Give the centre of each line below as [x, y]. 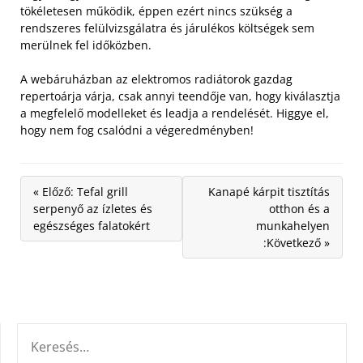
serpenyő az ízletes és [93, 208]
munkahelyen [293, 225]
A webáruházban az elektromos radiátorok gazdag [156, 79]
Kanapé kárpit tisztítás [269, 191]
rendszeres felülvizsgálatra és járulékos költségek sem [167, 28]
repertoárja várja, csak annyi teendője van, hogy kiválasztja [180, 96]
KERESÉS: [41, 332]
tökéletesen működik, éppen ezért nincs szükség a [156, 11]
